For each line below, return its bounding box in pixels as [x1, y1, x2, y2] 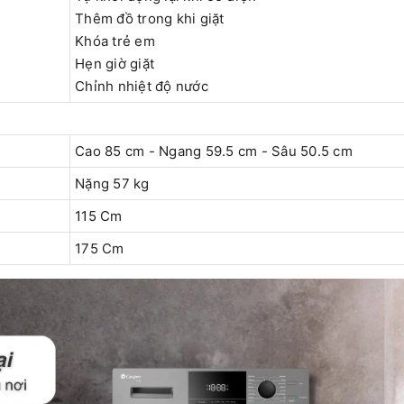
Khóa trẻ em [75, 32, 155, 50]
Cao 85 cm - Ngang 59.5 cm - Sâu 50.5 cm [75, 142, 356, 161]
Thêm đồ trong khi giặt [75, 10, 225, 28]
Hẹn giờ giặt [75, 55, 154, 73]
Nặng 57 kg [75, 175, 150, 193]
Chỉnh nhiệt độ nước [75, 78, 208, 96]
